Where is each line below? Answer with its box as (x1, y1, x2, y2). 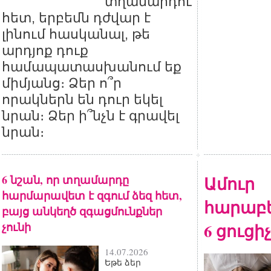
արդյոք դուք (2, 43, 88, 58)
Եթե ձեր (105, 258, 141, 267)
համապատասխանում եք (2, 59, 181, 74)
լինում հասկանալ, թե (2, 27, 150, 42)
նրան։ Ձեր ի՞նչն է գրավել (2, 108, 179, 123)
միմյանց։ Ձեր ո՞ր (2, 76, 122, 91)
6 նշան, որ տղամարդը (2, 172, 129, 188)
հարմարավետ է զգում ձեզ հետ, (2, 188, 182, 203)
